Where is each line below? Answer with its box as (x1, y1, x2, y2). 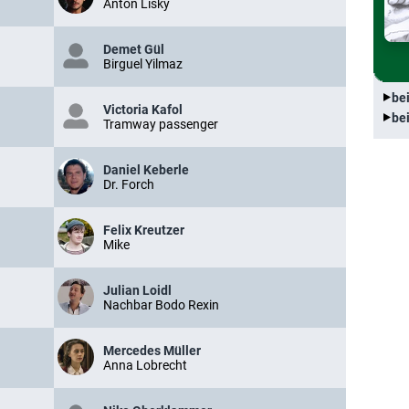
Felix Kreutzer (103, 223, 184, 237)
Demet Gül (103, 42, 164, 57)
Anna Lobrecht (103, 358, 187, 372)
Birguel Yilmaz (103, 57, 183, 71)
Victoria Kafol (103, 102, 183, 117)
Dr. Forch (103, 177, 154, 192)
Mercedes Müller (103, 343, 201, 358)
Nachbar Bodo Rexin (103, 298, 219, 312)
